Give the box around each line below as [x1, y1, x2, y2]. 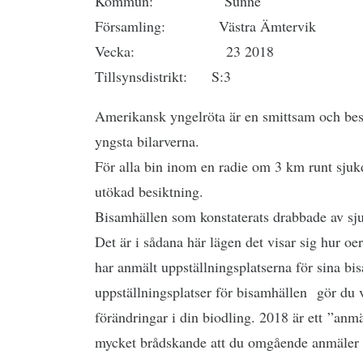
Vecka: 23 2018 [95, 41, 274, 61]
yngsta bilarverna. [95, 131, 199, 151]
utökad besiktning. [95, 181, 203, 201]
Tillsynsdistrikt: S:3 [95, 66, 231, 86]
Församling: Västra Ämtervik [95, 16, 316, 36]
